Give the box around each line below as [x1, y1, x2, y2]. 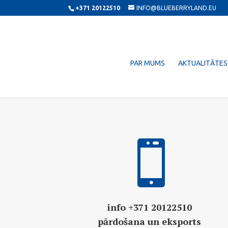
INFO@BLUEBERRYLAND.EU [136, 5, 217, 11]
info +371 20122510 [107, 201, 192, 213]
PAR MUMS [130, 59, 165, 68]
